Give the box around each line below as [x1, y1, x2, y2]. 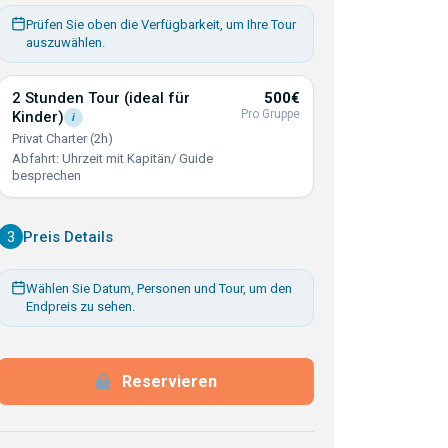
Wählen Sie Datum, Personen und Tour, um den [26, 281, 292, 296]
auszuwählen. [26, 35, 105, 50]
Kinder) [12, 108, 64, 126]
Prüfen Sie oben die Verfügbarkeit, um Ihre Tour [26, 17, 296, 32]
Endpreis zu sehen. [26, 299, 135, 314]
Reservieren [121, 372, 217, 391]
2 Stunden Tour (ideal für [12, 89, 190, 107]
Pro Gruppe [241, 107, 300, 121]
